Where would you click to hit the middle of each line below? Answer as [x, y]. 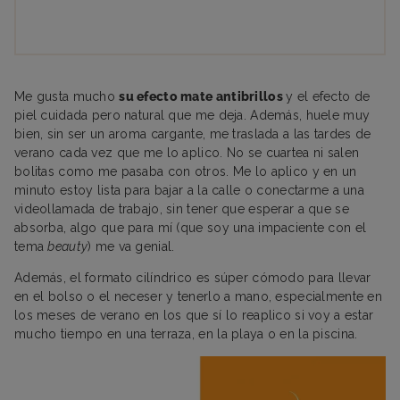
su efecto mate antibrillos [203, 96]
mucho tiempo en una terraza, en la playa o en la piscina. [188, 333]
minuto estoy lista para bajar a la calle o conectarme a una [189, 190]
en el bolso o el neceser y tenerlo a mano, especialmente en [198, 296]
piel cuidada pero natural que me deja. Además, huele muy [192, 115]
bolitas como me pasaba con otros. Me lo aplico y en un [186, 171]
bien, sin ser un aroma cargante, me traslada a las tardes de [193, 133]
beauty [68, 246]
